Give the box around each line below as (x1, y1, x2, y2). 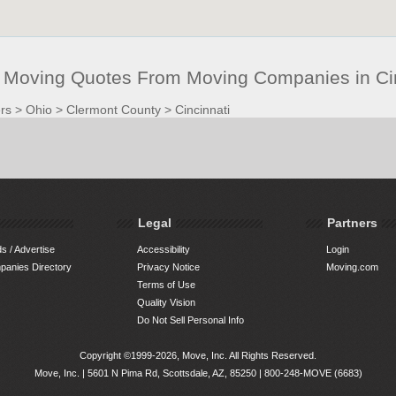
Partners (327, 215, 378, 230)
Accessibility (136, 243, 190, 255)
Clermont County (65, 102, 161, 117)
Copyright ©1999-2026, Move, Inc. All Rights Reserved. (80, 349, 316, 361)
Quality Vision (136, 296, 195, 308)
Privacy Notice (136, 261, 200, 272)
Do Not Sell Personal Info (136, 314, 244, 325)
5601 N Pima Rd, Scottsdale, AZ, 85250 (87, 367, 256, 378)
